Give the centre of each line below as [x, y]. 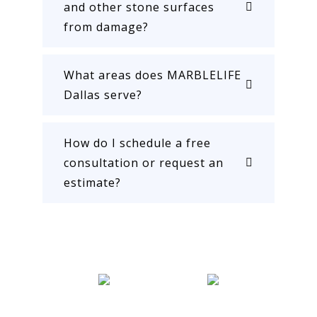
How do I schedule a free [137, 143]
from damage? [106, 27]
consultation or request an [144, 163]
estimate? [92, 183]
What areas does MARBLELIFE [152, 75]
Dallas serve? [103, 95]
